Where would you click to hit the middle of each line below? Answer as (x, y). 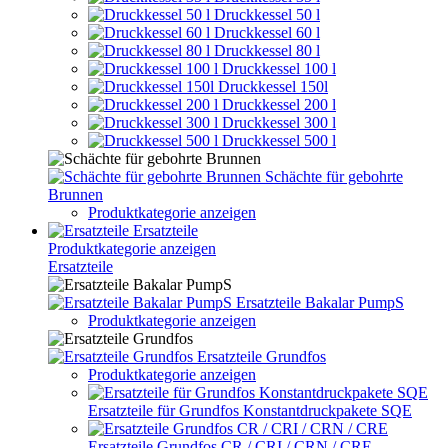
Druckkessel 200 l (279, 104)
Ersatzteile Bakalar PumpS (320, 302)
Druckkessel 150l (273, 86)
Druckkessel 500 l (279, 140)
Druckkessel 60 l (267, 32)
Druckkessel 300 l (279, 122)
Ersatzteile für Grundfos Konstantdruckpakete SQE (250, 410)
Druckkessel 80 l (267, 50)
